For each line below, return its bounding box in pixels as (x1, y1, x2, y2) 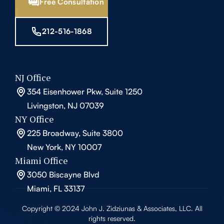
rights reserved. (88, 214, 135, 222)
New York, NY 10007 (27, 142, 101, 152)
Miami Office (15, 154, 68, 166)
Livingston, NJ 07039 (27, 100, 104, 110)
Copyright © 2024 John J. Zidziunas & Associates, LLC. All (21, 204, 202, 212)
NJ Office (15, 71, 51, 83)
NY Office (15, 113, 54, 125)
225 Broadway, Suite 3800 (27, 128, 123, 138)
